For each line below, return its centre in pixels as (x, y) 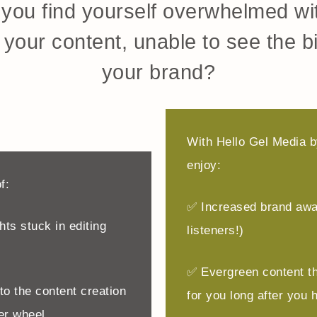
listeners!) (215, 230)
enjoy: (204, 165)
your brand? (158, 72)
